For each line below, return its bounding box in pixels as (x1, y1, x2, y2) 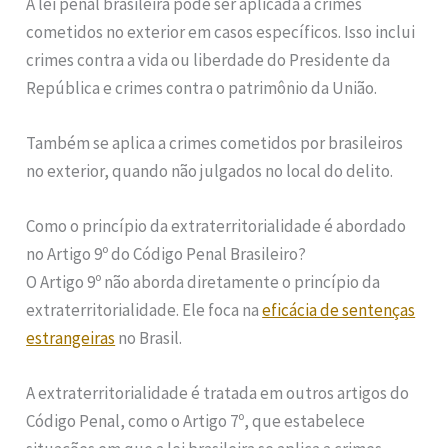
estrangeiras (26, 327, 116, 350)
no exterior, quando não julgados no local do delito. (26, 160, 394, 183)
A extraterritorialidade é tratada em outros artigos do (26, 382, 410, 405)
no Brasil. (115, 327, 183, 350)
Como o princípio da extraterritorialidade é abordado (26, 215, 407, 238)
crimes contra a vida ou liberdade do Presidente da (26, 48, 391, 71)
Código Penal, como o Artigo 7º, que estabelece (26, 410, 366, 433)
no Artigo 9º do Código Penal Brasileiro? (26, 243, 307, 266)
